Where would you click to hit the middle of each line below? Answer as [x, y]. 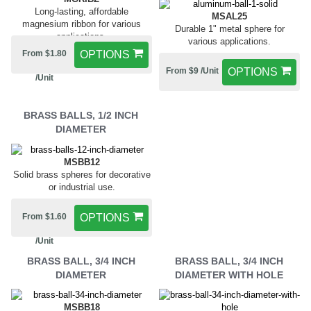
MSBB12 [82, 162]
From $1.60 [44, 216]
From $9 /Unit [192, 71]
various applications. [229, 42]
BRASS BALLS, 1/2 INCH [81, 116]
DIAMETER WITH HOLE [229, 275]
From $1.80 [44, 53]
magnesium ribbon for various [82, 24]
